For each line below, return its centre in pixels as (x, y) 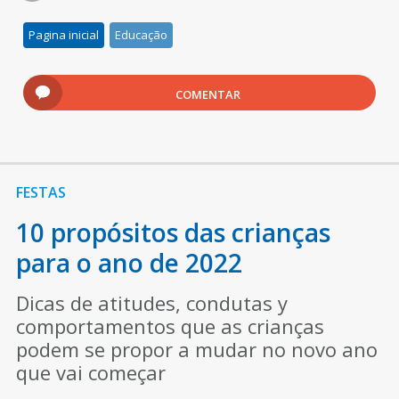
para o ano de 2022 (129, 262)
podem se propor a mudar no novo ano (196, 349)
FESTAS (41, 192)
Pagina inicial (64, 34)
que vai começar (90, 372)
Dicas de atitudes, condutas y (151, 302)
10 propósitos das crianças (173, 232)
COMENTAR (208, 94)
